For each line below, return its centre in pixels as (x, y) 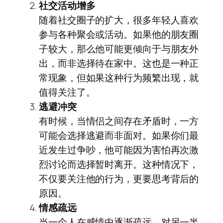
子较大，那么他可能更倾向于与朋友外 (119, 49)
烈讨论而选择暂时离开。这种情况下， (119, 165)
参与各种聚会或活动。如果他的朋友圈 (119, 35)
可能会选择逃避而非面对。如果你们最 (119, 136)
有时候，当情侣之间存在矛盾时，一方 (119, 121)
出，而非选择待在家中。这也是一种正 (119, 63)
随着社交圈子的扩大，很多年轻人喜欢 (119, 20)
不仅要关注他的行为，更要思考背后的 (119, 179)
